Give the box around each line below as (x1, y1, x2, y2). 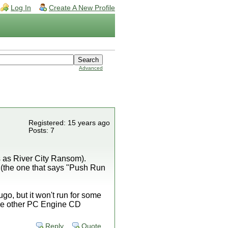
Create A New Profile (49, 4, 115, 12)
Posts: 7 (28, 127, 54, 134)
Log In (11, 4, 31, 12)
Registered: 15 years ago (28, 119, 110, 127)
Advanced (79, 65, 103, 71)
